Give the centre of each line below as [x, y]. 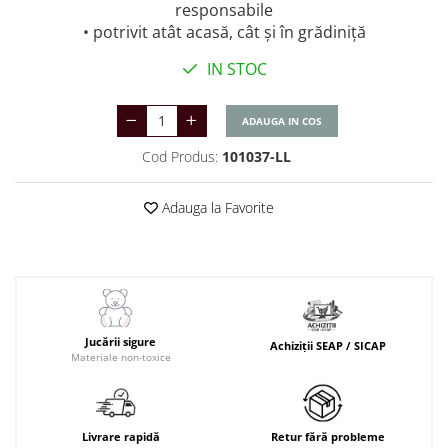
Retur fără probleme [327, 436]
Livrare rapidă [120, 436]
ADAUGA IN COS [281, 121]
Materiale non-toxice [120, 357]
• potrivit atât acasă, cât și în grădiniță [224, 32]
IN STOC [234, 69]
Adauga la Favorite [216, 208]
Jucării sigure [120, 342]
